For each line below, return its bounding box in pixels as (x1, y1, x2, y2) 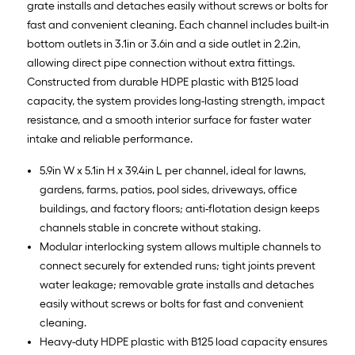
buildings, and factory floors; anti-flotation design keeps (40, 202, 319, 216)
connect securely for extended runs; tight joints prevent (40, 259, 315, 273)
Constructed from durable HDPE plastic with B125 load (27, 75, 299, 89)
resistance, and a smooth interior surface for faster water (27, 113, 311, 127)
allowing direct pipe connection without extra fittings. (27, 56, 295, 70)
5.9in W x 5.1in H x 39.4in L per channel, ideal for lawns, (40, 164, 306, 177)
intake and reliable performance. (27, 132, 193, 146)
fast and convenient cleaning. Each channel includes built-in (27, 18, 329, 32)
